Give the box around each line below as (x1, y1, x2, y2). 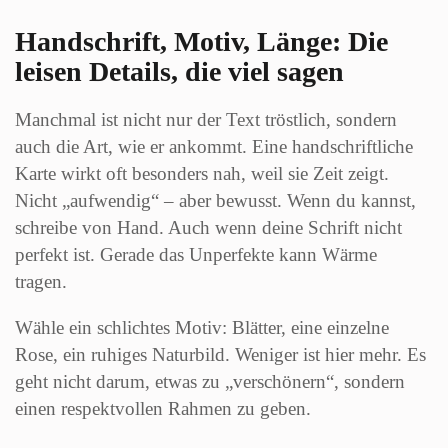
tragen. (15, 270, 67, 292)
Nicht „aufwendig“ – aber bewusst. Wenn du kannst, (15, 189, 416, 211)
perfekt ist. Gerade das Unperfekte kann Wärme (15, 243, 377, 265)
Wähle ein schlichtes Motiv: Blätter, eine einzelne (15, 316, 389, 338)
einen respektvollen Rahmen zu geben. (15, 397, 311, 419)
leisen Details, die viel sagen (15, 55, 344, 87)
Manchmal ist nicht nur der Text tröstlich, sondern (15, 108, 397, 130)
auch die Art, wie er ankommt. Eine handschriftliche (15, 135, 413, 157)
